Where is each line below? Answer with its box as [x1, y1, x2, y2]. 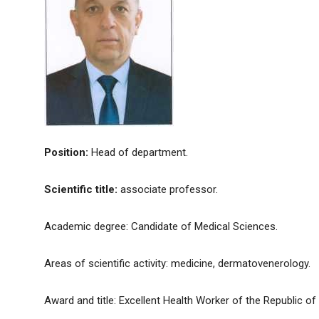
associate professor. [120, 183, 218, 197]
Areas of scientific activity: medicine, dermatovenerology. [44, 257, 310, 271]
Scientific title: [44, 183, 120, 197]
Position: [44, 146, 91, 159]
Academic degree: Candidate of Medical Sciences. [44, 220, 278, 234]
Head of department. [91, 146, 188, 159]
